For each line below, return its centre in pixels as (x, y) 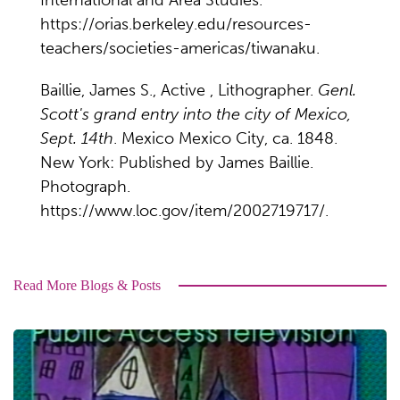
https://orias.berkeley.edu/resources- (176, 24)
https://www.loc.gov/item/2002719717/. (184, 211)
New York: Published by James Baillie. (177, 162)
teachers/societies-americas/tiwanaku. (180, 48)
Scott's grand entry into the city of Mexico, (196, 114)
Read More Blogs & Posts (87, 285)
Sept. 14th (77, 138)
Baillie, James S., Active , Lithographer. (179, 90)
